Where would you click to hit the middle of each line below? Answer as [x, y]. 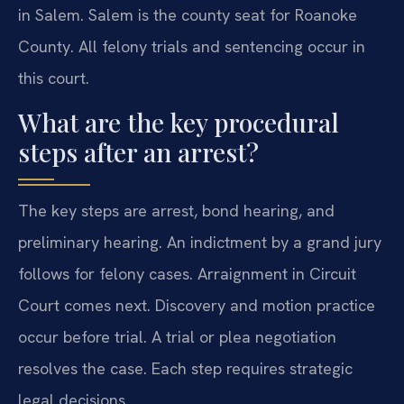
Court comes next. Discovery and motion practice [197, 305]
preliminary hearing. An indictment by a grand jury [200, 242]
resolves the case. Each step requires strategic [185, 368]
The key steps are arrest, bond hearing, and [176, 210]
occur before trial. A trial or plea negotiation [177, 336]
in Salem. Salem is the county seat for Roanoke [188, 15]
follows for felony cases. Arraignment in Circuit [187, 273]
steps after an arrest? [138, 151]
